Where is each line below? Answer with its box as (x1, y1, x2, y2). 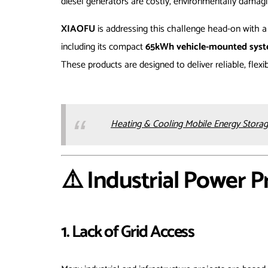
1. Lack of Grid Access (61, 218, 194, 246)
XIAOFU (61, 21, 95, 38)
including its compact (61, 39, 145, 56)
